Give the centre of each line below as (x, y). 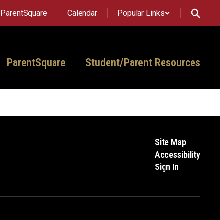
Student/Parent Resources (143, 63)
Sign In (166, 167)
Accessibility (177, 154)
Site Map (170, 142)
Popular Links (141, 13)
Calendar (82, 13)
